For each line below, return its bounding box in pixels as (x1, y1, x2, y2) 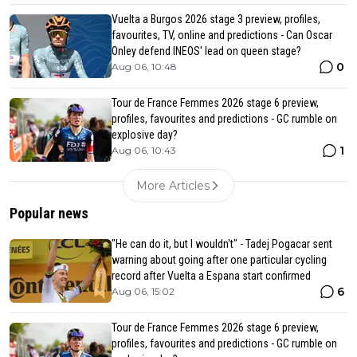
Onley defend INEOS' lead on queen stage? (112, 44, 301, 57)
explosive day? (112, 127, 178, 141)
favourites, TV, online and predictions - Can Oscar (112, 28, 332, 41)
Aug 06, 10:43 (112, 143, 176, 156)
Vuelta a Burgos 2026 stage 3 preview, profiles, (112, 12, 320, 25)
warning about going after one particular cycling (112, 253, 327, 266)
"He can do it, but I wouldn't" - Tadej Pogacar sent (112, 237, 332, 250)
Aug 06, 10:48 (112, 60, 177, 73)
